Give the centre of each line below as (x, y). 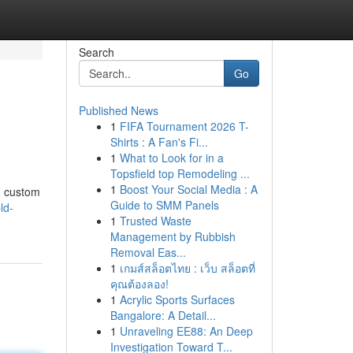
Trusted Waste (155, 221)
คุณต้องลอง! (139, 284)
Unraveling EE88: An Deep (186, 331)
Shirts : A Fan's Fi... (159, 142)
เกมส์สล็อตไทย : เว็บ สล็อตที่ (187, 268)
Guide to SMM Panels (164, 205)
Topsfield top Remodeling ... (180, 173)
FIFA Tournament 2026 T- (184, 126)
